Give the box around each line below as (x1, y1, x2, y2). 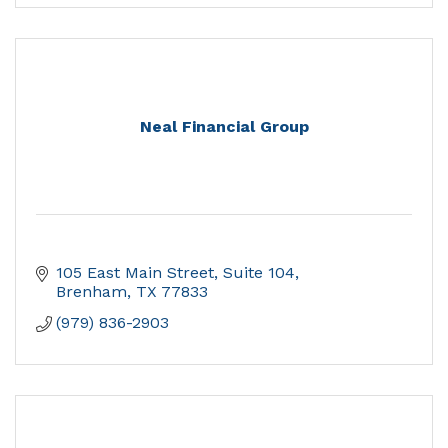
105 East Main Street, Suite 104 (56, 263, 295, 283)
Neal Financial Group (139, 117, 309, 137)
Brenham (56, 282, 127, 302)
